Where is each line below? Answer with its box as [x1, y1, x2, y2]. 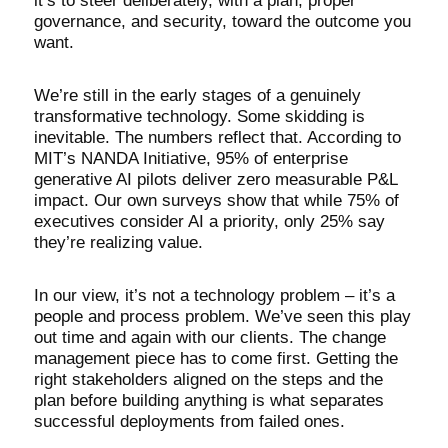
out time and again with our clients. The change [33, 328, 386, 347]
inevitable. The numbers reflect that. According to [33, 128, 401, 147]
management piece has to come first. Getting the [33, 349, 398, 368]
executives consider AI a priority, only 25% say [33, 212, 385, 231]
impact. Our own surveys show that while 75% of [33, 191, 399, 210]
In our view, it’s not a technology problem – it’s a [33, 286, 395, 305]
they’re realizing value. [33, 233, 203, 252]
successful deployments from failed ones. [33, 412, 345, 431]
